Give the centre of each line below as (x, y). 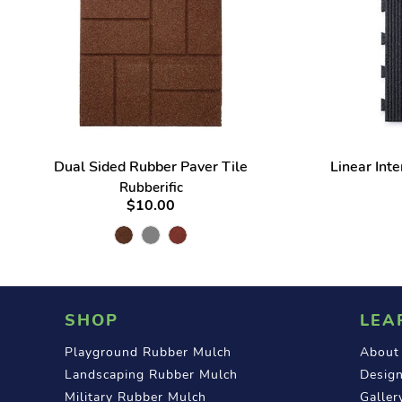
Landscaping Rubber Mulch (151, 374)
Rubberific (151, 187)
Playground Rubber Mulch (148, 352)
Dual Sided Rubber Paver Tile (151, 166)
